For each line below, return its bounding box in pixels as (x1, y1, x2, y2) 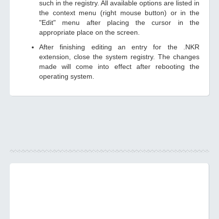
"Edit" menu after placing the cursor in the (39, 19, 199, 26)
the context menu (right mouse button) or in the (39, 9, 199, 17)
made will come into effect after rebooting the (39, 63, 199, 70)
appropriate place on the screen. (39, 28, 140, 36)
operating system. (39, 72, 94, 80)
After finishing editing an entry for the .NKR (39, 43, 199, 51)
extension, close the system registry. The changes (39, 53, 199, 61)
